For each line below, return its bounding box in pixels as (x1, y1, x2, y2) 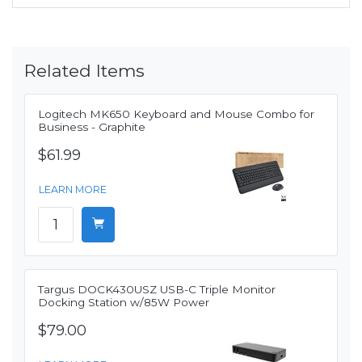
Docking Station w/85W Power (38, 296, 209, 309)
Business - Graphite (38, 120, 145, 134)
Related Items (24, 60, 145, 82)
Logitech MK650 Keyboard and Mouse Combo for (38, 107, 314, 121)
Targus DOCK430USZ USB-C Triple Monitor (38, 283, 276, 297)
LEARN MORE (39, 183, 107, 196)
